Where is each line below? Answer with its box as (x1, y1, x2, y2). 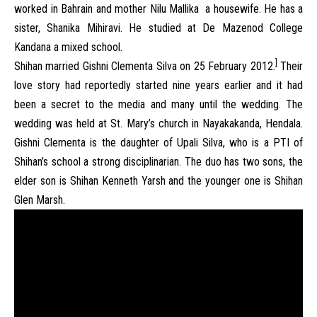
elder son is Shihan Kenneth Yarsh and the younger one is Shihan (14, 174, 303, 188)
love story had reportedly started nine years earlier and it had (14, 79, 303, 92)
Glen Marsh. (14, 193, 71, 207)
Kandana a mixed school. (14, 40, 125, 54)
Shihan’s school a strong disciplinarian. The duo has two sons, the (14, 155, 303, 168)
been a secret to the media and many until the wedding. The (14, 98, 303, 111)
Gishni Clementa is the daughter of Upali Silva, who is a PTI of (14, 136, 303, 149)
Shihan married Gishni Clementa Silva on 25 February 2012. (14, 59, 275, 73)
